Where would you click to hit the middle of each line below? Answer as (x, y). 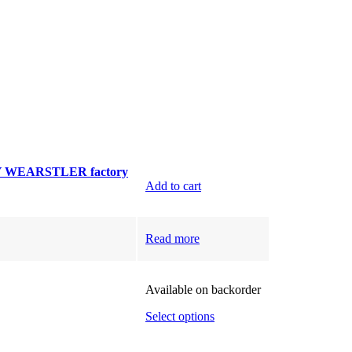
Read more (172, 238)
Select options (180, 316)
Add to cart (173, 186)
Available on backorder (203, 290)
